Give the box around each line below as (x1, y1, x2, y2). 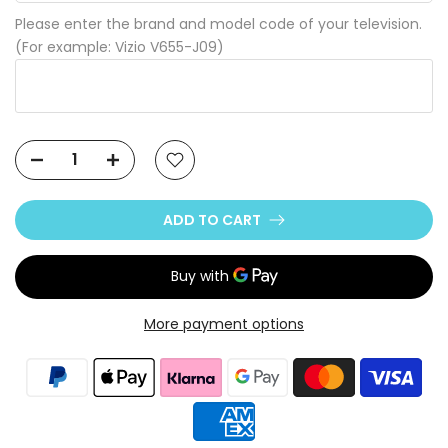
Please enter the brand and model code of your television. (15, 13, 422, 34)
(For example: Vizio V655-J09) (15, 36, 224, 57)
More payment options (144, 313, 304, 334)
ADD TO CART (163, 209, 261, 230)
